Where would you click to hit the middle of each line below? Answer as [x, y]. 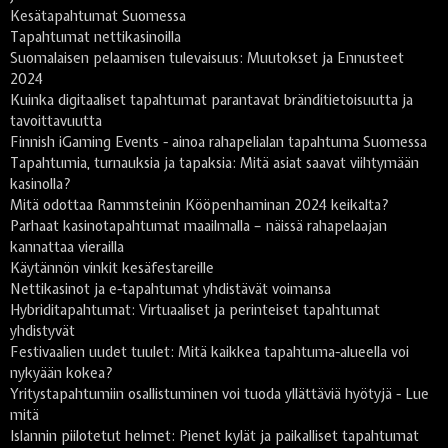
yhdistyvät [42, 331]
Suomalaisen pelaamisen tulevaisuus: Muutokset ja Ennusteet [207, 58]
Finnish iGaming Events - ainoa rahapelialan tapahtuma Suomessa [218, 142]
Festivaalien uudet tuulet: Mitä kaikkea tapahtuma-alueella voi [209, 352]
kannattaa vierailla [67, 247]
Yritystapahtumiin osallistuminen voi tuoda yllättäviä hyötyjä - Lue [219, 394]
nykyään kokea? [61, 373]
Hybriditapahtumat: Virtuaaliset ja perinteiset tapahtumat [195, 310]
